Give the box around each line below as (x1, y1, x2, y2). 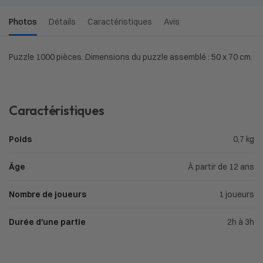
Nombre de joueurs (9, 189, 86, 200)
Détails (49, 16, 76, 27)
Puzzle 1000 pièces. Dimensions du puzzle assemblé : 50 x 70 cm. (9, 51, 252, 62)
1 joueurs (219, 189, 254, 200)
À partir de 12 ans (188, 161, 254, 173)
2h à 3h (227, 217, 254, 228)
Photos (9, 16, 37, 27)
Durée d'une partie (9, 217, 86, 228)
